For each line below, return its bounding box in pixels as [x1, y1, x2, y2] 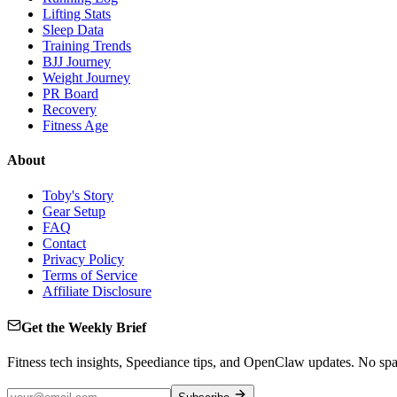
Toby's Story [43, 187, 113, 203]
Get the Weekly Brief [21, 319, 146, 335]
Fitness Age [43, 118, 108, 134]
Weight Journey [43, 70, 130, 86]
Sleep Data [43, 22, 104, 38]
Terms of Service [43, 267, 137, 283]
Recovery [43, 102, 97, 118]
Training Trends [43, 38, 131, 54]
